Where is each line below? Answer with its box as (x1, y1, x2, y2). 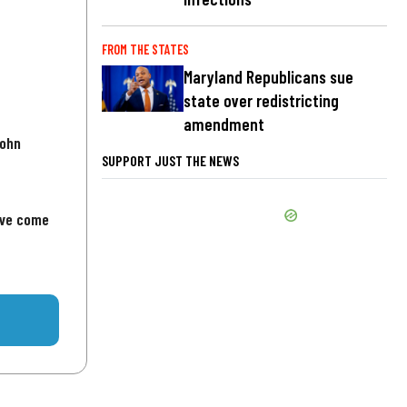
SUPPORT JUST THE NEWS (102, 152, 239, 170)
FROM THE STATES (102, 42, 189, 58)
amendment (184, 114, 264, 135)
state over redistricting (184, 90, 339, 112)
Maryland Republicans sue (184, 66, 353, 88)
